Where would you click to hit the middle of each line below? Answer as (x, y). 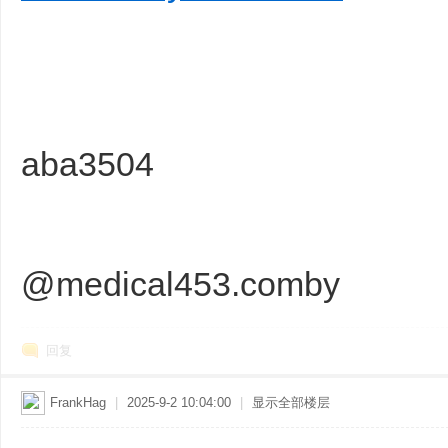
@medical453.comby (180, 284)
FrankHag (78, 402)
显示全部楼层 (291, 402)
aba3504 (96, 164)
